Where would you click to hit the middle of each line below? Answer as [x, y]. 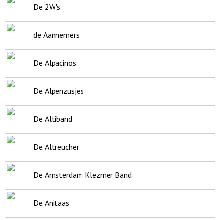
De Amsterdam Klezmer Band [82, 175]
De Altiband [53, 119]
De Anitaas [51, 203]
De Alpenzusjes [59, 91]
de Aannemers [56, 35]
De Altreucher [56, 147]
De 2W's [47, 7]
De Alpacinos [55, 63]
